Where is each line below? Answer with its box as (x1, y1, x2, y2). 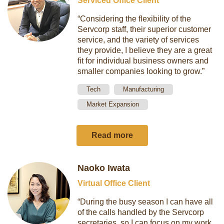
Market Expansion (86, 100, 139, 108)
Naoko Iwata (77, 163, 130, 173)
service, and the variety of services (77, 35, 199, 44)
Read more (91, 131, 133, 139)
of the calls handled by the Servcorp (77, 208, 204, 216)
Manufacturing (123, 85, 164, 93)
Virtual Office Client (77, 179, 150, 187)
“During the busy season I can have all (77, 197, 213, 206)
